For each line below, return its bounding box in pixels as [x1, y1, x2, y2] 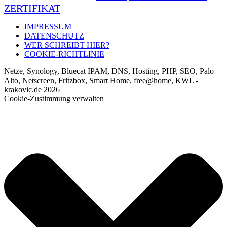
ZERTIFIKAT [4, 3, 60, 14]
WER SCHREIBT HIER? [24, 41, 109, 50]
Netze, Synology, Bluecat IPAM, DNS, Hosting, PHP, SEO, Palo [4, 67, 214, 76]
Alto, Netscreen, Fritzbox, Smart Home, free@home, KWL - [4, 76, 198, 85]
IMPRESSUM [24, 22, 71, 31]
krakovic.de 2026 [4, 85, 60, 94]
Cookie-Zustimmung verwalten [4, 94, 104, 103]
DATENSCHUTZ [24, 31, 84, 41]
